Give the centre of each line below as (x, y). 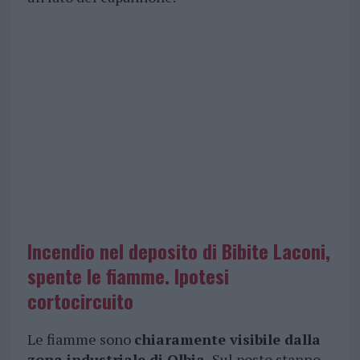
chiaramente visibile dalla (227, 340)
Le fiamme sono (80, 340)
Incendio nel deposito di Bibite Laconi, (178, 251)
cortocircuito (80, 301)
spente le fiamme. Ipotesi (128, 276)
